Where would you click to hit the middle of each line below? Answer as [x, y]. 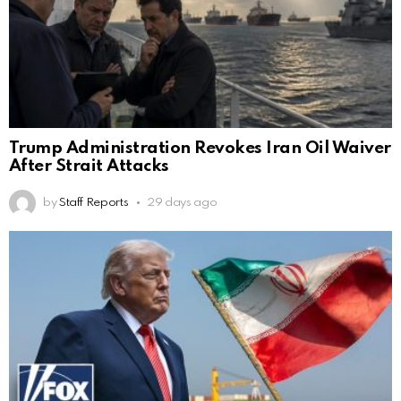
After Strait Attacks [89, 166]
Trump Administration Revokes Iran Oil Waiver [200, 149]
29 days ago [182, 203]
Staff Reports [94, 203]
